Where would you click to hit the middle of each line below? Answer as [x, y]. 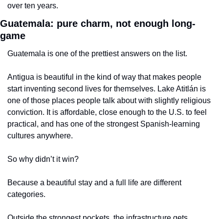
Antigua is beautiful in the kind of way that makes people [104, 77]
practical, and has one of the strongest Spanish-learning [104, 124]
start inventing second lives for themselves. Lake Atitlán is [107, 88]
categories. [26, 194]
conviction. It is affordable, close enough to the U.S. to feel [107, 112]
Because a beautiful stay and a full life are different [94, 182]
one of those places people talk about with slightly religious [109, 100]
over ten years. [33, 5]
